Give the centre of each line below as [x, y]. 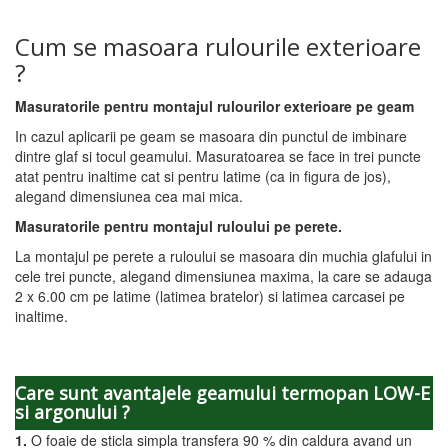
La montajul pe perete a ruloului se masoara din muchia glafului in [223, 256]
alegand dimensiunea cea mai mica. [129, 196]
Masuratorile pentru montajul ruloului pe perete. [178, 226]
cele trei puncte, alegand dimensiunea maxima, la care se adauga [223, 276]
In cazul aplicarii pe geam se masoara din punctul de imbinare [211, 136]
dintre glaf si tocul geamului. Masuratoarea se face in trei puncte [218, 156]
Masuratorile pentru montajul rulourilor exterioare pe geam [214, 106]
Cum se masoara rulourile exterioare [218, 46]
